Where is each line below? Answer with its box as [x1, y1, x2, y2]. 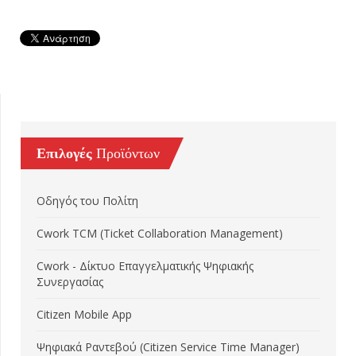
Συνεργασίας [37, 274, 103, 290]
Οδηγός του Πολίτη [37, 193, 138, 209]
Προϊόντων [92, 145, 160, 162]
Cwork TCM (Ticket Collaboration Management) [37, 226, 283, 242]
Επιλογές [37, 145, 92, 162]
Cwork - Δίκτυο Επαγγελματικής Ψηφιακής [37, 258, 253, 274]
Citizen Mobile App [37, 307, 132, 323]
